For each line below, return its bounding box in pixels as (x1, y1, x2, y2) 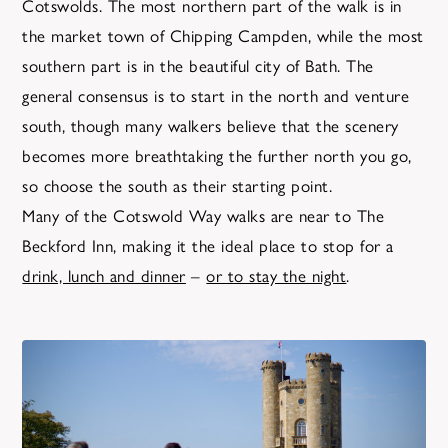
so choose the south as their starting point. (22, 173, 333, 197)
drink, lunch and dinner (22, 263, 186, 287)
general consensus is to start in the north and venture (22, 83, 410, 107)
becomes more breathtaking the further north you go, (22, 143, 412, 167)
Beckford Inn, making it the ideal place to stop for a (22, 233, 394, 257)
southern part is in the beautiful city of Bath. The (22, 53, 374, 77)
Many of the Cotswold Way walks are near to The (22, 203, 385, 227)
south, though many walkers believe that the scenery (22, 113, 399, 137)
